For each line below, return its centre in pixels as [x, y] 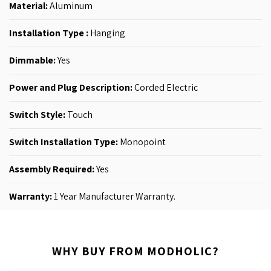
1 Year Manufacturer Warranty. [114, 196]
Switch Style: [37, 114]
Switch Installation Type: [64, 142]
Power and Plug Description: [71, 87]
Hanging [107, 33]
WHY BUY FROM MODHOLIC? [135, 251]
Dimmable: [32, 60]
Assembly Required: [52, 169]
